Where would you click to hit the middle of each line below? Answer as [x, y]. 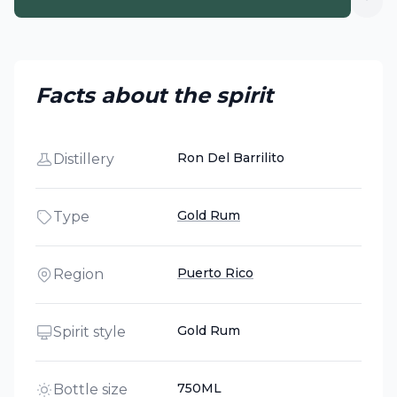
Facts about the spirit [154, 95]
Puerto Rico [215, 273]
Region [78, 274]
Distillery [84, 159]
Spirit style [90, 332]
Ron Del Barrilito [231, 158]
